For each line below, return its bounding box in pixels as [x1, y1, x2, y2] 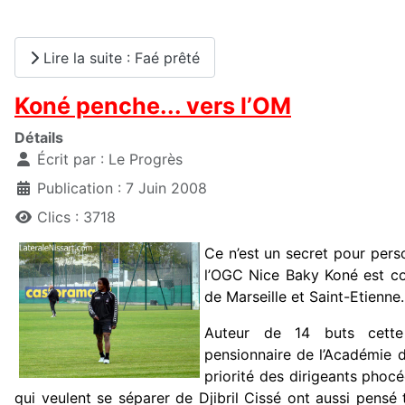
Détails [14, 128, 63, 147]
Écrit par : [33, 150, 108, 169]
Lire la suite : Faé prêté [39, 48, 200, 67]
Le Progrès [108, 150, 183, 169]
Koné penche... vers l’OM [14, 92, 291, 120]
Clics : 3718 [37, 208, 116, 227]
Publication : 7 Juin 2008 [37, 179, 207, 198]
